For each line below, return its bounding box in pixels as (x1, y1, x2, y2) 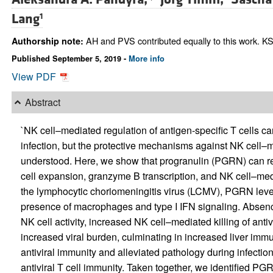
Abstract (24, 95, 60, 110)
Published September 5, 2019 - (11, 52, 129, 64)
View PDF (11, 69, 58, 83)
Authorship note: (11, 35, 83, 48)
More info (128, 52, 165, 64)
